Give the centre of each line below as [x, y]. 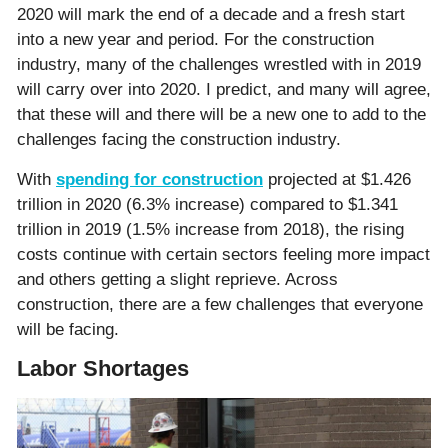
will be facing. [68, 329]
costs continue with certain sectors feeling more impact [223, 254]
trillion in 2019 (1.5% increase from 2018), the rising [210, 229]
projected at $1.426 [337, 179]
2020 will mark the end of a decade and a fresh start [211, 15]
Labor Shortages [103, 369]
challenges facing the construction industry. [179, 140]
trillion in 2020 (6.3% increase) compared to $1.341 [207, 204]
